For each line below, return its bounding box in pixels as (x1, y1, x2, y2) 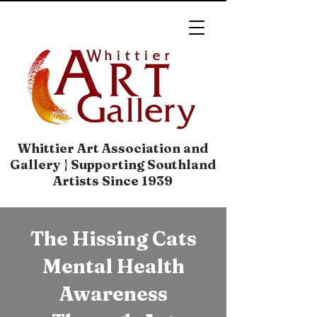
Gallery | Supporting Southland (10, 156, 216, 173)
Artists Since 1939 (53, 173, 173, 189)
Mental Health (42, 254, 185, 278)
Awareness (59, 282, 168, 306)
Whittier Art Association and (18, 140, 208, 156)
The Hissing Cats (30, 226, 197, 250)
